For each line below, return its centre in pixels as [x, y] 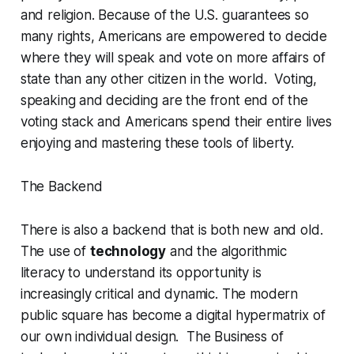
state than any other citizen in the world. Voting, [169, 79]
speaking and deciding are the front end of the [164, 101]
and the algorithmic [226, 252]
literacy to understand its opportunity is [141, 273]
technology [128, 252]
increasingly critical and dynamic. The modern [159, 294]
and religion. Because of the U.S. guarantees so [164, 15]
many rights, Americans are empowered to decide [173, 37]
